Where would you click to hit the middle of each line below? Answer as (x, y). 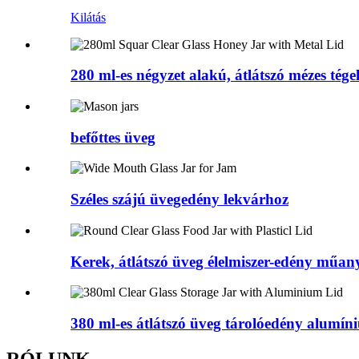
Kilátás (88, 17)
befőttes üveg (113, 137)
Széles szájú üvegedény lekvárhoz (179, 200)
